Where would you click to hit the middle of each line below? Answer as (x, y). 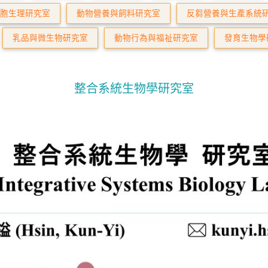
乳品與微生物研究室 (50, 38)
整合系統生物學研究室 (134, 88)
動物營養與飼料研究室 (118, 13)
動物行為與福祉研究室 (156, 38)
